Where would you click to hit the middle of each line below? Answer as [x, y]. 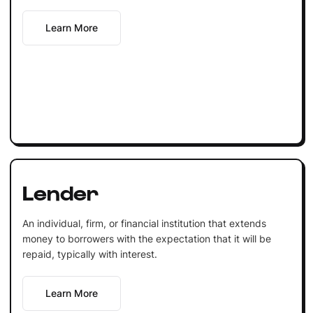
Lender [60, 191]
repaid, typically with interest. [89, 254]
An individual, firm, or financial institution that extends [144, 223]
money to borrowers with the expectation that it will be [146, 238]
